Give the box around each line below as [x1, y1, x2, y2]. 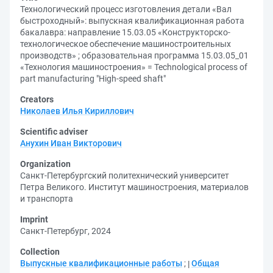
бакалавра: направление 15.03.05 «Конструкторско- [20, 27, 230, 37]
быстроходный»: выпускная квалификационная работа [20, 16, 244, 26]
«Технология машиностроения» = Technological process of [20, 62, 247, 72]
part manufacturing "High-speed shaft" [20, 74, 166, 83]
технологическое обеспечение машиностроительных [20, 39, 231, 49]
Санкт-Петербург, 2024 [20, 226, 111, 236]
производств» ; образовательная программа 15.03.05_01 [20, 51, 249, 60]
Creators [20, 94, 54, 104]
